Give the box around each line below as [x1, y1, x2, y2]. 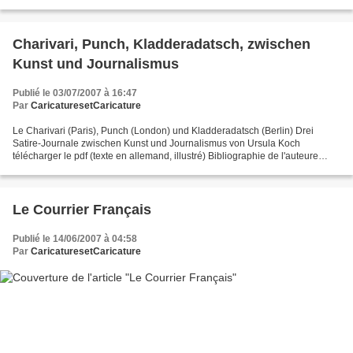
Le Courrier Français [13, 202, 151, 218]
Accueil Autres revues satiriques [13, 163, 150, 175]
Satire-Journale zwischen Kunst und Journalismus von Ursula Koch [13, 138, 300, 150]
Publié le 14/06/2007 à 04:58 [13, 233, 137, 245]
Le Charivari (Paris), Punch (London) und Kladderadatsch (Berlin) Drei [13, 125, 314, 137]
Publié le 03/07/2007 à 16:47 [13, 87, 137, 99]
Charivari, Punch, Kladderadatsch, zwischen [13, 36, 310, 53]
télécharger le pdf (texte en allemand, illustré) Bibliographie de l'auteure [13, 150, 318, 162]
